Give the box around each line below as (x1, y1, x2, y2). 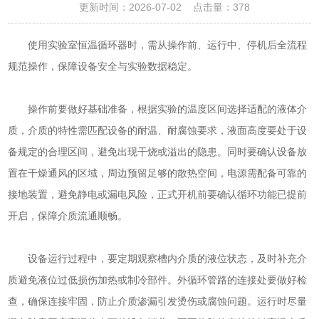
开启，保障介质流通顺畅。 (8, 210, 128, 221)
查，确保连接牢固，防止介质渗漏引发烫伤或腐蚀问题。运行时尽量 (8, 296, 308, 307)
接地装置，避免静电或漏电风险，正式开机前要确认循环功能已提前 (8, 189, 308, 200)
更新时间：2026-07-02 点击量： (69, 1, 233, 13)
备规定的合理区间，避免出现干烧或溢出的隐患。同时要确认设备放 (8, 146, 308, 157)
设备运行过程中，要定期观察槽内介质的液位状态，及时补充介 (8, 253, 308, 264)
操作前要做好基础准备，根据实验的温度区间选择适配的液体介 (8, 103, 308, 115)
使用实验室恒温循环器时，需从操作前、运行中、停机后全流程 (8, 39, 308, 51)
